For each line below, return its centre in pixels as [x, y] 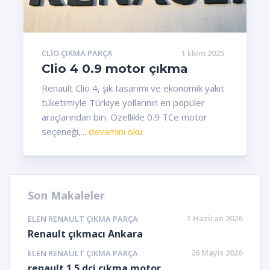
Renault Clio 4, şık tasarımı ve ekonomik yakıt [133, 88]
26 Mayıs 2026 [217, 253]
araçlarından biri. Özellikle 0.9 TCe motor [124, 117]
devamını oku [115, 131]
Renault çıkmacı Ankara [85, 234]
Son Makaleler [66, 195]
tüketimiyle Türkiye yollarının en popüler [123, 102]
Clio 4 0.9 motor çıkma [115, 69]
